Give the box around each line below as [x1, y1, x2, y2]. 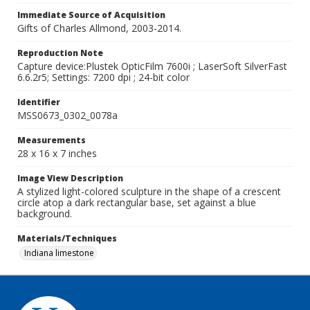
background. [17, 207, 72, 220]
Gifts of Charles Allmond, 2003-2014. [17, 21, 181, 35]
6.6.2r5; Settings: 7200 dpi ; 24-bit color [17, 71, 190, 84]
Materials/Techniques [17, 232, 117, 244]
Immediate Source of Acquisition [17, 9, 165, 21]
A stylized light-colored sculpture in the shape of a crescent [17, 185, 281, 198]
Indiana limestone [24, 247, 94, 259]
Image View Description [17, 172, 123, 184]
